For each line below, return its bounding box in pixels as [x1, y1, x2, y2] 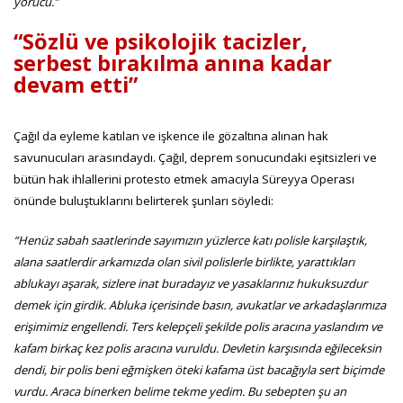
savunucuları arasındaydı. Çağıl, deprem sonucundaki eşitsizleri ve [13, 148, 377, 166]
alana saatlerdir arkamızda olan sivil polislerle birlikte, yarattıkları [13, 253, 354, 270]
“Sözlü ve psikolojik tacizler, [13, 26, 308, 56]
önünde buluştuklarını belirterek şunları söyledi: [13, 192, 273, 209]
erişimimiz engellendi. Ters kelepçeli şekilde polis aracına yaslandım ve [13, 318, 382, 335]
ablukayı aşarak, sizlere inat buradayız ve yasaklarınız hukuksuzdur [13, 274, 367, 291]
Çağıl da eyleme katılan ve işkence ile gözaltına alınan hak [13, 127, 328, 144]
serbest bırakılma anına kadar [13, 48, 332, 77]
